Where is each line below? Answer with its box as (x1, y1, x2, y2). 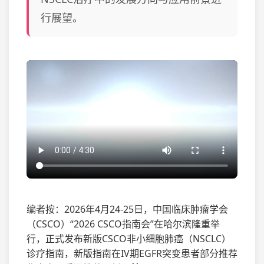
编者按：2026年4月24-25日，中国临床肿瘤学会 (27, 203, 228, 216)
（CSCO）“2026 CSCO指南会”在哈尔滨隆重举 (27, 217, 220, 231)
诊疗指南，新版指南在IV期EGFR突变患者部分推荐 (27, 247, 237, 260)
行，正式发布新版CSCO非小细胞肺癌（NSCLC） (27, 232, 231, 246)
